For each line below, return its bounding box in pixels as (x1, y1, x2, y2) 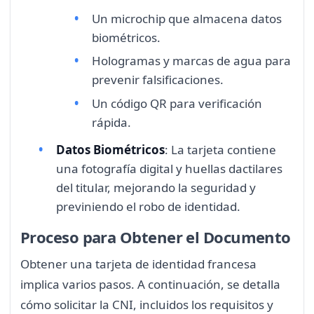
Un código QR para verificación (92, 95, 262, 111)
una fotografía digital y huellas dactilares (56, 161, 282, 177)
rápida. (92, 114, 131, 130)
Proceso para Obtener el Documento (20, 226, 291, 247)
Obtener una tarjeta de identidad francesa (20, 256, 257, 273)
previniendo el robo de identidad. (56, 198, 240, 215)
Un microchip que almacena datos (92, 10, 282, 27)
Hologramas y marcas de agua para (92, 53, 291, 69)
